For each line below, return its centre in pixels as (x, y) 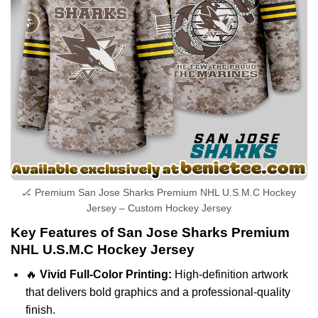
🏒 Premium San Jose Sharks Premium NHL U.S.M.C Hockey (159, 193)
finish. (40, 309)
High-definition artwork (230, 274)
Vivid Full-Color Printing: (105, 274)
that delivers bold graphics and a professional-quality (158, 292)
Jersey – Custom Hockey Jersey (159, 208)
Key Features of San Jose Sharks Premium (150, 233)
